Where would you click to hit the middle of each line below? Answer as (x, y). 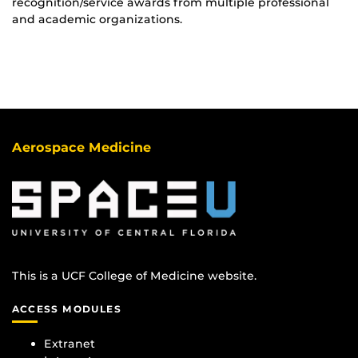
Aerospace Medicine (82, 148)
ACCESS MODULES (67, 309)
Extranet (70, 343)
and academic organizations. (99, 20)
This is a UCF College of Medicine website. (134, 276)
